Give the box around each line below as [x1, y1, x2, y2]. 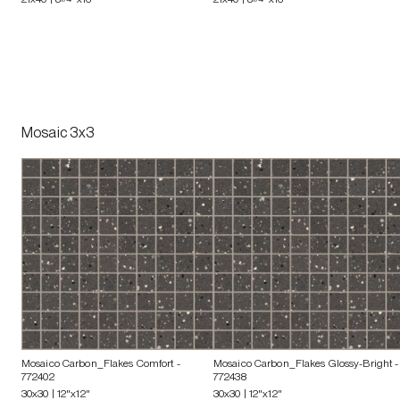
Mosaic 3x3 [21, 123, 96, 141]
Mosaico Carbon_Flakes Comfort [21, 356, 174, 370]
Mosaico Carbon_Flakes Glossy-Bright [213, 356, 393, 370]
